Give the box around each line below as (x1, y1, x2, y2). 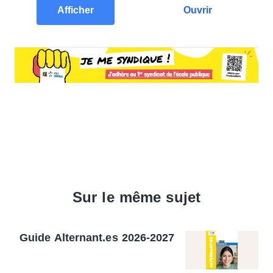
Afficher (57, 4, 94, 15)
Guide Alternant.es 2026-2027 (19, 231, 175, 244)
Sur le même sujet (72, 188, 201, 205)
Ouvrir (183, 4, 212, 15)
